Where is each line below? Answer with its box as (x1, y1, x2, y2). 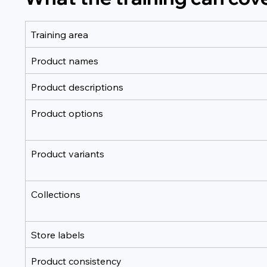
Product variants (31, 147, 105, 160)
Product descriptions (31, 80, 124, 93)
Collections (31, 188, 81, 200)
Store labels (31, 228, 85, 241)
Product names (31, 54, 99, 67)
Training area (31, 28, 89, 41)
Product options (31, 107, 104, 119)
